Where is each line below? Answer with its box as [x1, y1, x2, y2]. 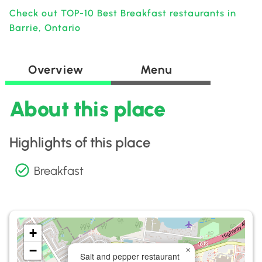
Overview [28, 63, 83, 77]
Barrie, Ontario [9, 22, 81, 33]
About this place [9, 96, 166, 122]
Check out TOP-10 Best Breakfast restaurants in [9, 8, 237, 19]
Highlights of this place [9, 134, 150, 151]
